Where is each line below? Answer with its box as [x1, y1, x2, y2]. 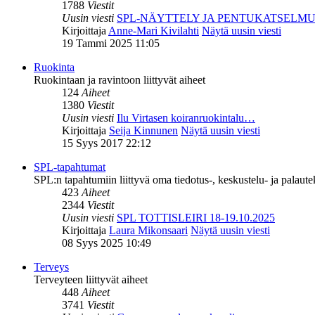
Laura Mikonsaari [109, 224, 188, 237]
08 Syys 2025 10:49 [62, 237, 151, 250]
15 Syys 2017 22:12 [62, 137, 151, 150]
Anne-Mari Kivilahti [108, 25, 199, 37]
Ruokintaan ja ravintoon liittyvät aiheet [34, 74, 205, 86]
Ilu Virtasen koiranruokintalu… [117, 112, 255, 124]
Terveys [34, 261, 69, 274]
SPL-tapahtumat [34, 161, 105, 174]
